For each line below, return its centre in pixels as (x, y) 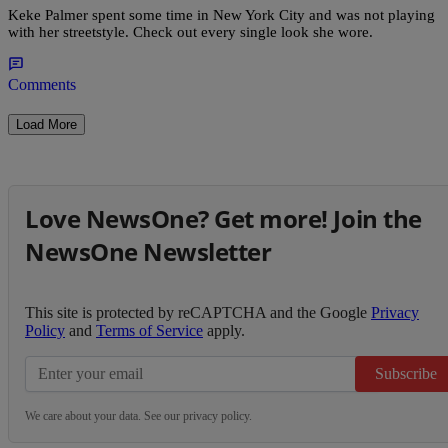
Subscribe (406, 374)
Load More (46, 125)
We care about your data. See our (104, 416)
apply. (224, 331)
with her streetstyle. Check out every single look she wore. (190, 32)
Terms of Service (149, 331)
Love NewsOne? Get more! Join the (223, 219)
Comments (42, 85)
